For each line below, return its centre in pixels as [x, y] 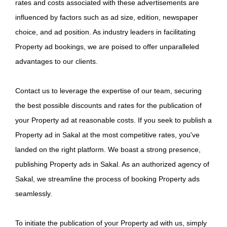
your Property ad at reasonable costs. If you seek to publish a [113, 120]
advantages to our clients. [56, 62]
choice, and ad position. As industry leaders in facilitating [105, 32]
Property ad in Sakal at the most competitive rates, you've [107, 135]
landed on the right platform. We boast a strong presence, [108, 150]
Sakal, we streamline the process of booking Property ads [107, 179]
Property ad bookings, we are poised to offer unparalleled [107, 47]
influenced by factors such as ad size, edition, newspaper [107, 17]
